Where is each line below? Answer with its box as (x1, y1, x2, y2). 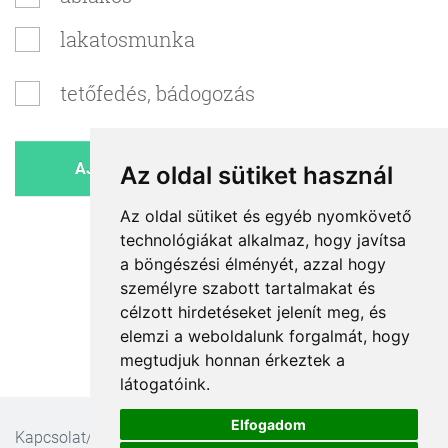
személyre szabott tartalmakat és (119, 278, 375, 298)
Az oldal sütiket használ (119, 161, 393, 190)
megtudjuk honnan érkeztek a (119, 350, 345, 370)
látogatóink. (119, 374, 210, 394)
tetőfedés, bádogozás (60, 80, 255, 106)
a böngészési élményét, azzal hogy (119, 254, 386, 274)
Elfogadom (231, 415, 307, 433)
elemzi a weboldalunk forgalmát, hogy (119, 326, 410, 346)
